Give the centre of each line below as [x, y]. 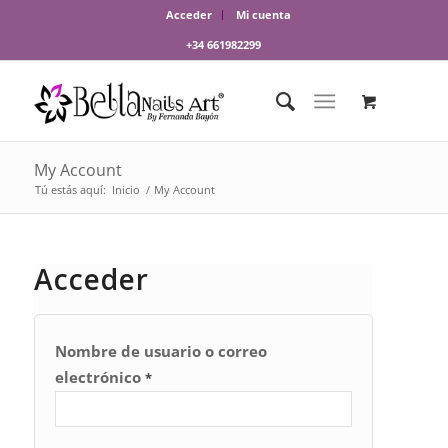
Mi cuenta [264, 14]
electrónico [99, 377]
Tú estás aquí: [70, 189]
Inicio [125, 189]
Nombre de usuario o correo [160, 351]
